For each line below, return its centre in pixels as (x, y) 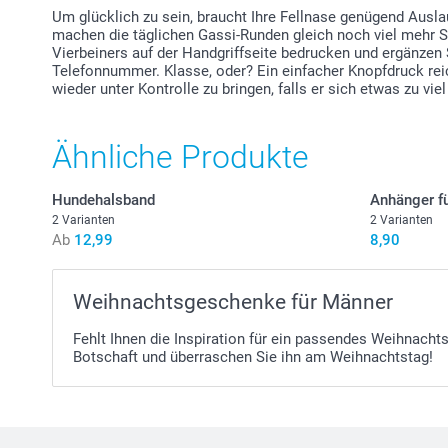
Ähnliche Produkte (180, 156)
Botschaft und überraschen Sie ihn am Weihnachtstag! (253, 356)
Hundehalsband (103, 199)
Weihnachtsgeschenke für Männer (233, 301)
